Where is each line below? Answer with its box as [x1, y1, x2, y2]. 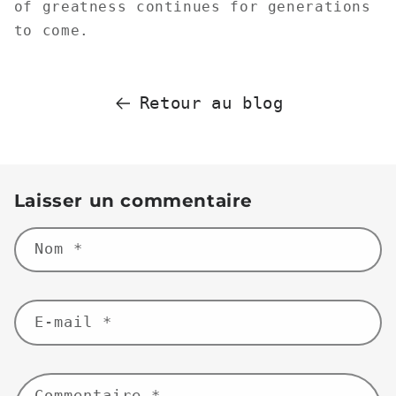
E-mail [34, 312, 103, 331]
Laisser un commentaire [13, 190, 253, 212]
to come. [13, 21, 89, 39]
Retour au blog [139, 93, 284, 113]
